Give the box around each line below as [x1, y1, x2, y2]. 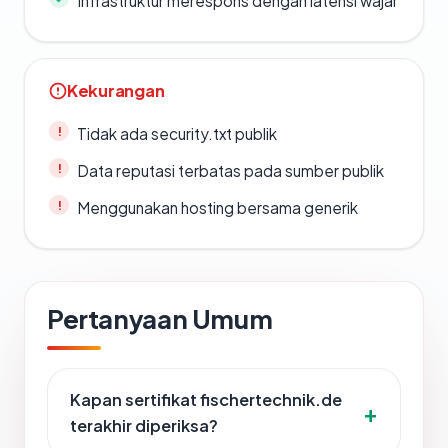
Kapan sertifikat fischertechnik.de [70, 389, 342, 411]
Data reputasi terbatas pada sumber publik [77, 161, 384, 181]
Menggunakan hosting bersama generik [77, 198, 358, 218]
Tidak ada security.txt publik [77, 124, 277, 144]
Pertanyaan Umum [47, 302, 273, 336]
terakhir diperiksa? [70, 415, 218, 437]
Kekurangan [67, 80, 165, 102]
